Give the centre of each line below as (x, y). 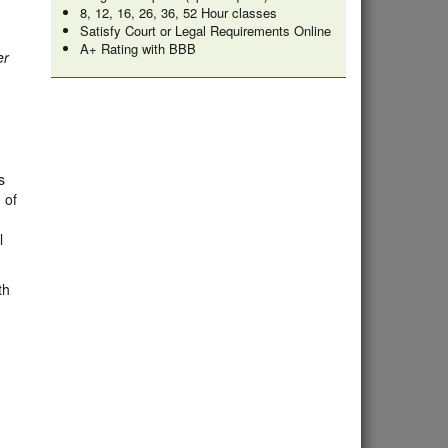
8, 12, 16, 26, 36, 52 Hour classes (178, 12)
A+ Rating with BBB (137, 48)
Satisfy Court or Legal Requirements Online (205, 30)
